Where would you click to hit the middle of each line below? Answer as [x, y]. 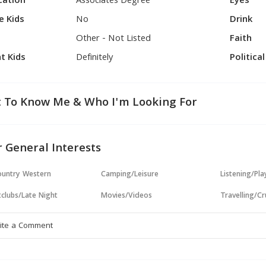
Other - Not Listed [114, 39]
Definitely [95, 58]
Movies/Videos [127, 196]
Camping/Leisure [130, 175]
